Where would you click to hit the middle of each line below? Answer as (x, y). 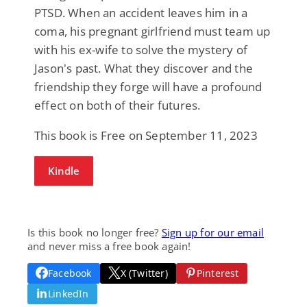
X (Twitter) (144, 273)
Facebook (70, 273)
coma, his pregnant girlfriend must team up (152, 31)
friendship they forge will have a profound (148, 86)
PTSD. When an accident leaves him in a (141, 12)
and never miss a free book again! (109, 246)
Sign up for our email (213, 232)
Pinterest (218, 273)
